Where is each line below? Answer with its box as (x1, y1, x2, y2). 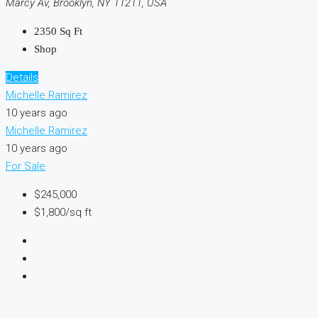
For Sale (6, 159, 45, 172)
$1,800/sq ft (34, 205, 92, 219)
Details (6, 70, 38, 84)
